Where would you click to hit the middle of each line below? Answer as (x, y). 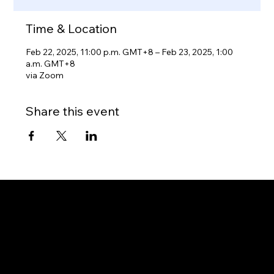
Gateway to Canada (109, 207)
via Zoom (45, 76)
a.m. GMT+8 (51, 64)
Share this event (73, 111)
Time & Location (72, 29)
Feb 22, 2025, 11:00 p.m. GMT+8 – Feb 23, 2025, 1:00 (130, 52)
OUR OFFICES (60, 264)
